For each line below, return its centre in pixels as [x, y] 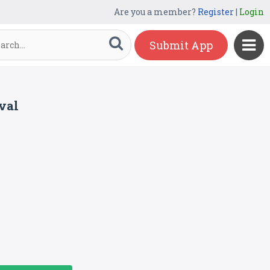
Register [216, 12]
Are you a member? [156, 12]
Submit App [181, 45]
